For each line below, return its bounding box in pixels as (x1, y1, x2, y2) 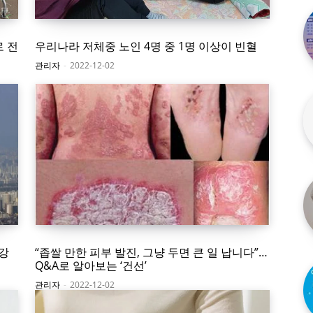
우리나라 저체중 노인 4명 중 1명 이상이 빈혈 (35, 38, 257, 54)
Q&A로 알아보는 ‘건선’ (35, 258, 147, 274)
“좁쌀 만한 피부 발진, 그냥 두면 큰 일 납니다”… (35, 245, 268, 261)
